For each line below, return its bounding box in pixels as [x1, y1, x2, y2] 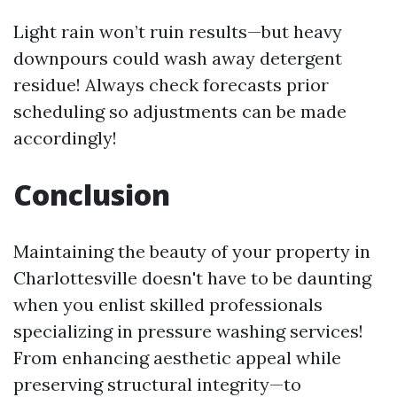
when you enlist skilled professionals [13, 293, 323, 316]
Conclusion [13, 175, 170, 214]
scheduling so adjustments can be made [13, 100, 346, 123]
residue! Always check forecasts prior [13, 74, 329, 97]
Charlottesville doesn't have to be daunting [13, 267, 371, 290]
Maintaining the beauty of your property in [13, 240, 370, 263]
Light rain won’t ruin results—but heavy [13, 20, 342, 43]
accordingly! [13, 127, 117, 150]
